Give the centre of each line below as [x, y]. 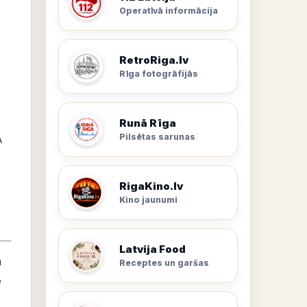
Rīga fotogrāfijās [159, 74]
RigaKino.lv [151, 186]
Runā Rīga [148, 123]
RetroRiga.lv [154, 60]
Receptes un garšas [164, 263]
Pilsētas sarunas [157, 137]
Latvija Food [152, 249]
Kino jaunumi [148, 200]
